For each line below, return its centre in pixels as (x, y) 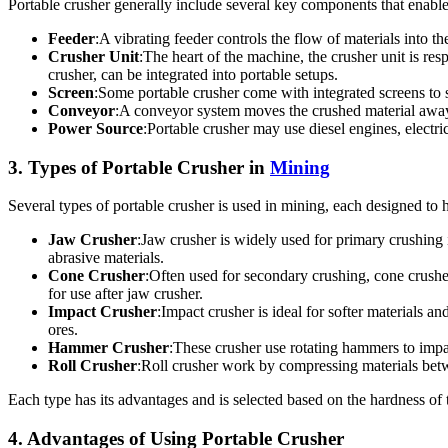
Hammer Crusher (108, 348)
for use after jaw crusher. (125, 294)
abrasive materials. (106, 258)
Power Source (95, 128)
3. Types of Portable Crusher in (139, 167)
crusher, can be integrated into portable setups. (193, 74)
